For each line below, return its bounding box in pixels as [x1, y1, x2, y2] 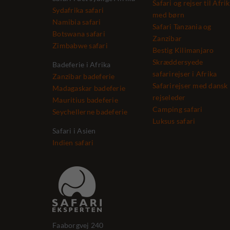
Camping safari [152, 105, 203, 113]
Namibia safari [52, 17, 101, 26]
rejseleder [152, 93, 186, 102]
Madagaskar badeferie [52, 84, 125, 92]
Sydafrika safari [52, 6, 104, 14]
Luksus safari [152, 117, 196, 125]
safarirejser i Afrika [152, 69, 217, 78]
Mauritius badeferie [52, 95, 118, 104]
